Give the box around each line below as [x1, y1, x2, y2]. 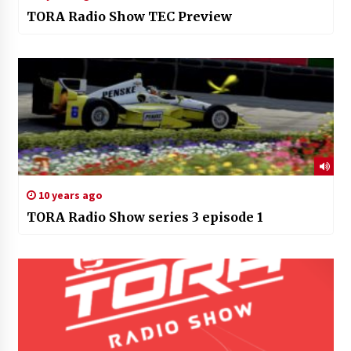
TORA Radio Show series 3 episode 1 [26, 208, 263, 225]
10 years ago [35, 187, 103, 202]
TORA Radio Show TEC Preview [26, 8, 232, 24]
